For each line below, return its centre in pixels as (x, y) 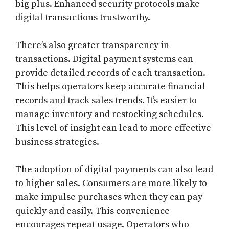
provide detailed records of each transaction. (110, 73)
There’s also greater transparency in (92, 45)
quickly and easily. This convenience (93, 211)
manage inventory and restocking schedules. (110, 114)
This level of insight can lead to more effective (113, 128)
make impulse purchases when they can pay (109, 197)
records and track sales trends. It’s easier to (106, 101)
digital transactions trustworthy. (83, 18)
